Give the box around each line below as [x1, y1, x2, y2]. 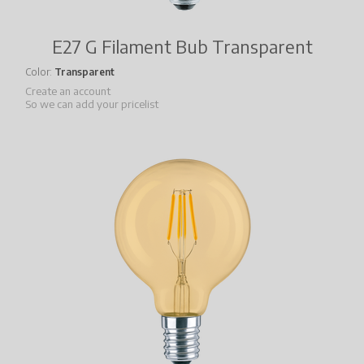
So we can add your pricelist [25, 97, 158, 111]
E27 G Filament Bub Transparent [51, 35, 313, 58]
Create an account [25, 84, 110, 98]
